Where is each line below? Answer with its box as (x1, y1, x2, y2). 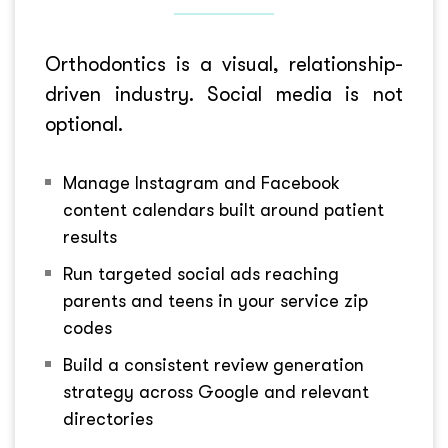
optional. (45, 112, 123, 136)
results (63, 226, 117, 247)
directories (63, 408, 153, 429)
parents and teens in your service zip (63, 290, 368, 311)
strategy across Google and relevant (63, 381, 369, 402)
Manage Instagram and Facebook (63, 172, 340, 193)
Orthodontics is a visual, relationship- (45, 52, 403, 76)
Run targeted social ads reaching (63, 263, 339, 284)
